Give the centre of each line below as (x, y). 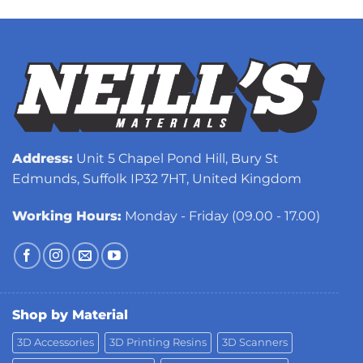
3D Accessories (56, 342)
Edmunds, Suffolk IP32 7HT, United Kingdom (157, 178)
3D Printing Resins (158, 342)
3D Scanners (255, 342)
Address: (43, 158)
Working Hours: (67, 216)
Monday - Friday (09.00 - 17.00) (221, 216)
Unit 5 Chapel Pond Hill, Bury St (176, 158)
